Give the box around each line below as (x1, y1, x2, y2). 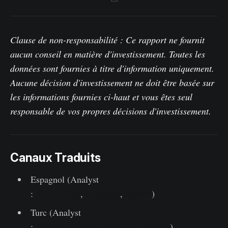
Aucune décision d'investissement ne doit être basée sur (10, 76, 214, 89)
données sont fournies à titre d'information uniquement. (10, 62, 214, 75)
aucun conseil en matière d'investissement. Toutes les (10, 48, 205, 61)
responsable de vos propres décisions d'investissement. (10, 105, 211, 118)
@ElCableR (36, 187, 80, 200)
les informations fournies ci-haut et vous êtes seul (10, 91, 192, 103)
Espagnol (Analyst (30, 173, 99, 186)
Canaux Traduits (10, 151, 101, 165)
